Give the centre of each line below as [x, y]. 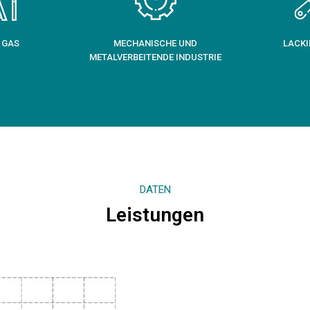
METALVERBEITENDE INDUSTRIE [155, 57]
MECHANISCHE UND [155, 43]
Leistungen [155, 215]
